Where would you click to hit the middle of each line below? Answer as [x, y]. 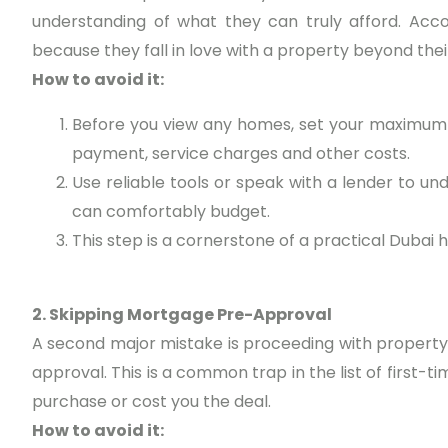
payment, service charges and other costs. [241, 154]
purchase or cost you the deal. [151, 402]
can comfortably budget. [171, 212]
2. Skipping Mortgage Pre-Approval [182, 315]
